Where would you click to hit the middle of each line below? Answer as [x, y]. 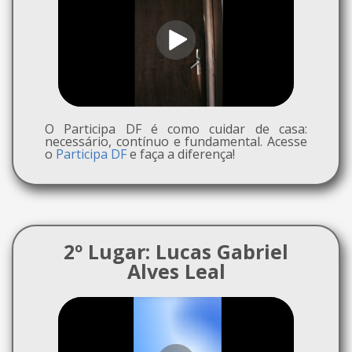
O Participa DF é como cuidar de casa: [176, 128]
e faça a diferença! [181, 154]
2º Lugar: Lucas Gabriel [176, 251]
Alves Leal [176, 271]
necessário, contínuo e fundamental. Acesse [176, 141]
